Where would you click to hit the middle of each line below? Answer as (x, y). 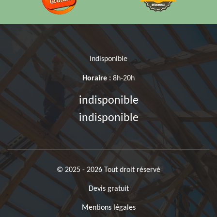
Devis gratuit (108, 189)
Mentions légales (108, 208)
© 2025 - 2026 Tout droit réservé (108, 170)
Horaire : (97, 79)
